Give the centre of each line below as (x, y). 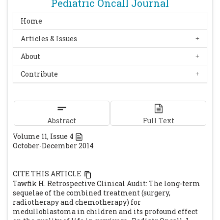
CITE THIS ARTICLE (47, 174)
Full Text (158, 121)
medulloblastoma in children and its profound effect (105, 211)
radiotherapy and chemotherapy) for (77, 202)
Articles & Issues (49, 39)
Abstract (62, 121)
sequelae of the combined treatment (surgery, (92, 192)
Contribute (39, 74)
